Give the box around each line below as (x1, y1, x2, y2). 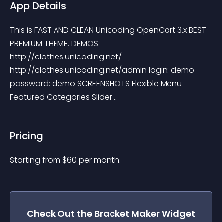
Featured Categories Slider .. (10, 91, 117, 103)
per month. (79, 154, 121, 166)
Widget (160, 207, 195, 220)
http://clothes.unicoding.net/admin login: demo (10, 64, 196, 76)
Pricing (10, 129, 43, 143)
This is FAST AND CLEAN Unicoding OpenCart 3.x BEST (10, 24, 208, 36)
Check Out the (27, 207, 94, 220)
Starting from (10, 154, 62, 166)
